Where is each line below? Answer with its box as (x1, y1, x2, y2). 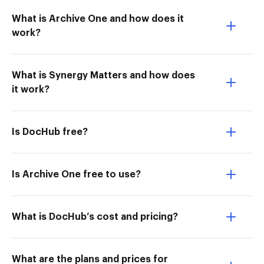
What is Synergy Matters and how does (12, 71, 195, 80)
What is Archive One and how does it (12, 14, 184, 24)
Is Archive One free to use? (12, 170, 141, 179)
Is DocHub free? (12, 127, 88, 137)
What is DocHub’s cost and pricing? (12, 212, 178, 222)
